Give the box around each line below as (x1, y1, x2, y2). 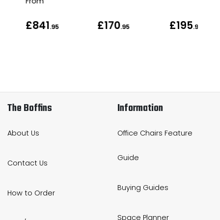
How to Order (7, 188, 55, 198)
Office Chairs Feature (117, 128, 192, 138)
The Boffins (7, 101, 52, 117)
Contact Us (7, 158, 48, 168)
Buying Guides (117, 182, 168, 192)
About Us (7, 128, 39, 138)
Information (117, 101, 163, 117)
